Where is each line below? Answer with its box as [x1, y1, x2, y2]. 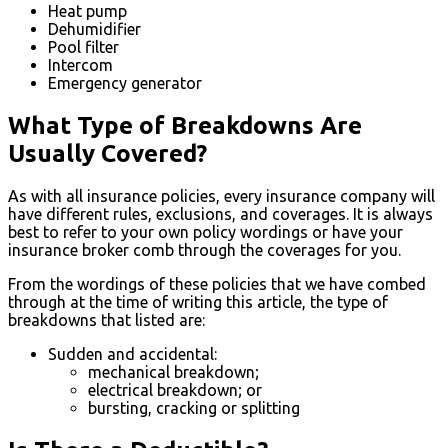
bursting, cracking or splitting [88, 399, 300, 418]
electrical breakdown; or [88, 381, 262, 400]
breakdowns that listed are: [8, 311, 205, 330]
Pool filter [48, 37, 119, 56]
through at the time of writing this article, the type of [8, 293, 388, 312]
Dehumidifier [48, 19, 141, 38]
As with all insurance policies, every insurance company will [8, 187, 435, 206]
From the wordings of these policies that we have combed [8, 275, 426, 294]
